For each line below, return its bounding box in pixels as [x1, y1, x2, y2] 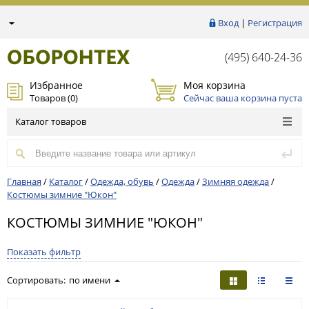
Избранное [30, 78, 83, 92]
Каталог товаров [15, 115, 86, 128]
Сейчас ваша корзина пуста [183, 91, 302, 104]
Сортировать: [7, 274, 66, 286]
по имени [69, 274, 110, 286]
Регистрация [248, 17, 302, 29]
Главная [7, 175, 41, 188]
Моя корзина [183, 78, 246, 92]
